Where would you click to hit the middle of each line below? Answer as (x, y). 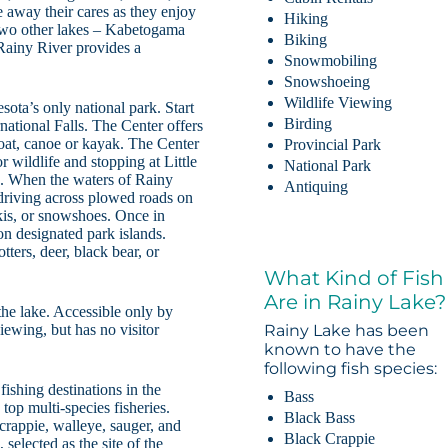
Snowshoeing (327, 82)
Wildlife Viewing (338, 103)
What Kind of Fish (354, 278)
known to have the (340, 350)
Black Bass (320, 417)
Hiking (306, 19)
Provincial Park (333, 145)
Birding (308, 124)
